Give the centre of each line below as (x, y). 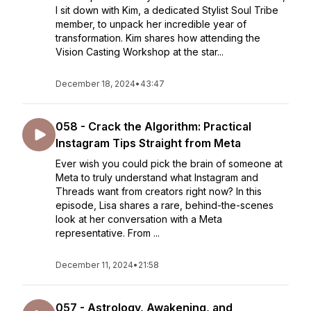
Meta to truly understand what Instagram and (157, 177)
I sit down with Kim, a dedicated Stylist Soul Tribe (167, 10)
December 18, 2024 (95, 84)
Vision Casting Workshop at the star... (140, 52)
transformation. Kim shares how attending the (158, 38)
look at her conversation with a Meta (139, 219)
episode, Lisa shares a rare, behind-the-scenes (165, 205)
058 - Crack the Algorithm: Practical (153, 126)
